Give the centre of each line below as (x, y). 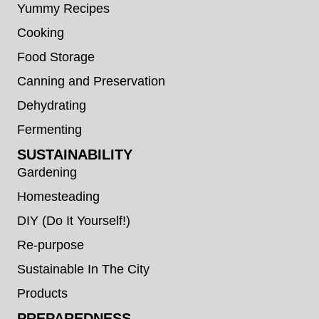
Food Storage (56, 56)
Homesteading (58, 196)
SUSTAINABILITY (75, 154)
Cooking (41, 32)
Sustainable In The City (83, 268)
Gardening (47, 172)
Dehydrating (52, 105)
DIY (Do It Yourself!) (74, 220)
